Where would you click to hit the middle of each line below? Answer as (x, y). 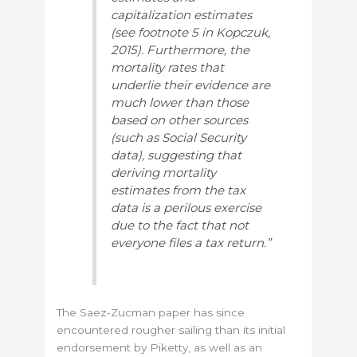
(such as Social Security (179, 138)
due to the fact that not (180, 226)
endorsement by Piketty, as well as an (160, 348)
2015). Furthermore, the (180, 50)
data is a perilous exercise (186, 208)
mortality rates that (168, 68)
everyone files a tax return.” (191, 243)
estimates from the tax (178, 190)
